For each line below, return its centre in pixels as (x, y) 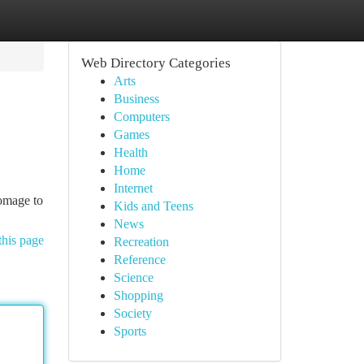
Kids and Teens (153, 206)
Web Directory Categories (156, 63)
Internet (133, 188)
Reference (139, 260)
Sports (130, 331)
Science (133, 277)
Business (136, 99)
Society (132, 313)
